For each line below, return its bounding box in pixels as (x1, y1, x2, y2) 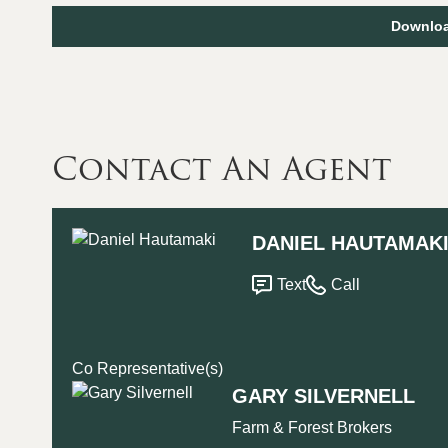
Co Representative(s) (72, 359, 223, 377)
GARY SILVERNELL (232, 384, 415, 407)
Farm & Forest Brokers (232, 418, 392, 436)
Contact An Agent (52, 142, 392, 194)
